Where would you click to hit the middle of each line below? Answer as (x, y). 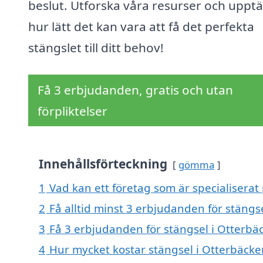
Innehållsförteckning (103, 164)
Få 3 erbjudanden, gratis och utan (135, 90)
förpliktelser (73, 111)
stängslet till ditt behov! (96, 48)
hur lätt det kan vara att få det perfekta (141, 27)
